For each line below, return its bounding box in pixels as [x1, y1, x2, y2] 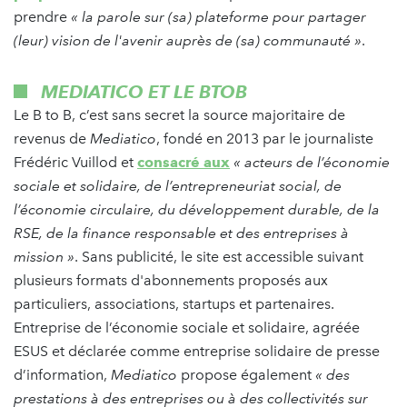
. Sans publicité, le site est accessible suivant [74, 247, 363, 265]
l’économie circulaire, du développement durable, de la [14, 200, 380, 218]
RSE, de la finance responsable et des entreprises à [14, 223, 349, 242]
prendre [14, 7, 67, 25]
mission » [14, 247, 74, 265]
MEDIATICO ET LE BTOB [41, 80, 247, 103]
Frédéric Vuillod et [14, 153, 137, 171]
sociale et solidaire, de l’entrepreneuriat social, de [14, 176, 342, 194]
